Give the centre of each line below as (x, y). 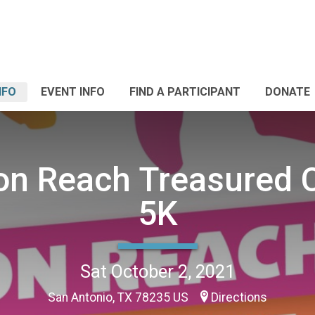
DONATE (288, 92)
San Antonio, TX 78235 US (120, 297)
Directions (239, 297)
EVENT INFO (73, 92)
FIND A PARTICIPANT (185, 92)
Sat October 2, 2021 (157, 271)
